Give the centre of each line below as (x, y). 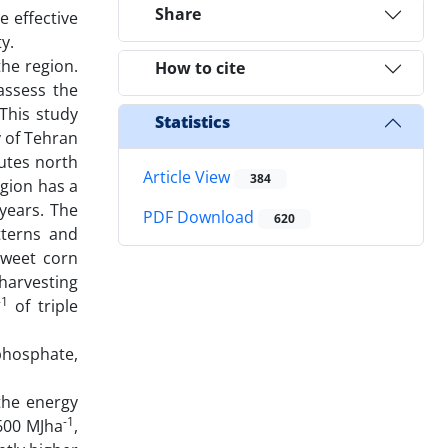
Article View (188, 176)
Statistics (192, 122)
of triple (43, 305)
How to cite (200, 68)
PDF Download (200, 217)
